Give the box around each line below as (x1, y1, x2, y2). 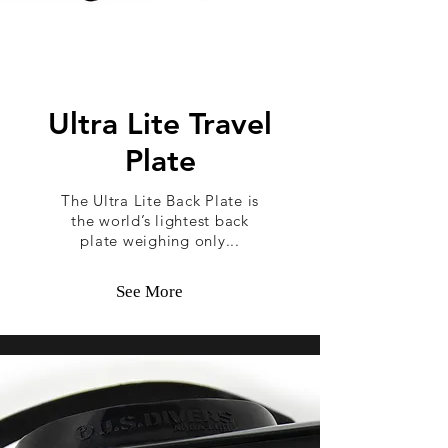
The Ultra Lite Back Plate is (61, 191, 259, 210)
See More (115, 282, 183, 301)
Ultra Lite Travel (48, 106, 272, 142)
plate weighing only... (80, 231, 240, 250)
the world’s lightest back (71, 211, 249, 230)
